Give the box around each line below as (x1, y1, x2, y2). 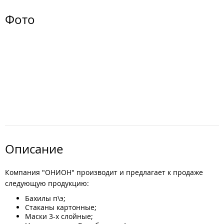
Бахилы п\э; (25, 193, 65, 203)
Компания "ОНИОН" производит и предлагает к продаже (5, 167, 203, 177)
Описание (5, 141, 63, 157)
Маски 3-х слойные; (25, 211, 93, 221)
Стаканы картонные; (25, 202, 96, 212)
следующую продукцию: (5, 178, 89, 188)
